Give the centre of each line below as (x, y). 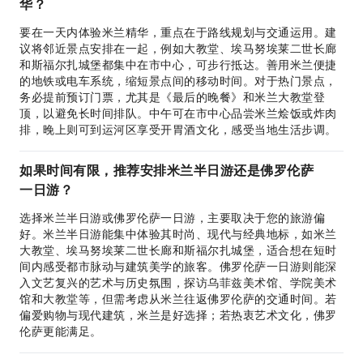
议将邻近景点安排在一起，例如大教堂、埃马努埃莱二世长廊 (178, 49)
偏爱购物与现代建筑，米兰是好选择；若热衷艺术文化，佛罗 (178, 315)
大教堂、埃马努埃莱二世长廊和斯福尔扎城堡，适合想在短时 (178, 250)
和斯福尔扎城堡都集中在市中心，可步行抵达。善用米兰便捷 (178, 65)
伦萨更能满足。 (61, 331)
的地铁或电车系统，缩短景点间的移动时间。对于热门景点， (178, 81)
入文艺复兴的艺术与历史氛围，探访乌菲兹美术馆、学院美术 (178, 283)
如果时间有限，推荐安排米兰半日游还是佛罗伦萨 (167, 171)
